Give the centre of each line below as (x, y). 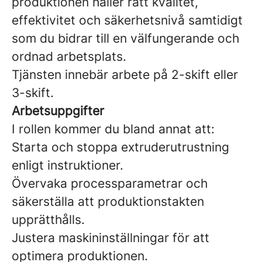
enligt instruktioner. (68, 165)
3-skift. (33, 93)
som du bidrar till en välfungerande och (125, 38)
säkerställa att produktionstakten (108, 201)
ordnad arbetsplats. (69, 56)
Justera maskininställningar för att (111, 238)
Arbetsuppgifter (58, 111)
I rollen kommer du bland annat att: (113, 129)
